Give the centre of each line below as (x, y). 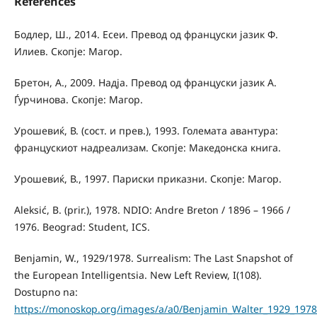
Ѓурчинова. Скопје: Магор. (78, 99)
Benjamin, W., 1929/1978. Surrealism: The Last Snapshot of (153, 258)
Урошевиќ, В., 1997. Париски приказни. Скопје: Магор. (148, 178)
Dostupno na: (46, 292)
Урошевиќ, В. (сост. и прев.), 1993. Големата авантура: (146, 130)
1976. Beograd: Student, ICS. (82, 226)
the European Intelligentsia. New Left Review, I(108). (138, 275)
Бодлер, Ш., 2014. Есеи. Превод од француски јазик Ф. (146, 34)
